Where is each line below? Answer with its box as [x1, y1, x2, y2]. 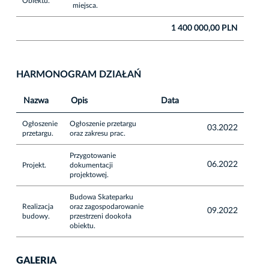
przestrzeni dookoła [70, 212, 131, 220]
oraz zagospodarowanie [70, 202, 144, 210]
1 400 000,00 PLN [171, 23, 238, 32]
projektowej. [70, 171, 109, 178]
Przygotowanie [70, 151, 116, 159]
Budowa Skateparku [70, 193, 133, 201]
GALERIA [16, 255, 56, 265]
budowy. [22, 212, 50, 220]
